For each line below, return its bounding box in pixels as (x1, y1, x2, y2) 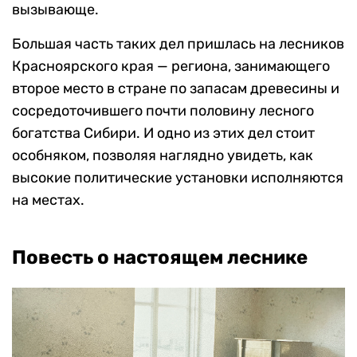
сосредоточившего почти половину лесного (12, 102, 314, 120)
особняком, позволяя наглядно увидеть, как (12, 147, 313, 165)
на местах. (12, 191, 84, 210)
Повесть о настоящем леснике (12, 246, 308, 269)
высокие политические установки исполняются (12, 169, 343, 187)
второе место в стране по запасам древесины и (12, 80, 339, 98)
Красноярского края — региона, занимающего (12, 57, 330, 76)
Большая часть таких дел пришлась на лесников (12, 35, 344, 53)
